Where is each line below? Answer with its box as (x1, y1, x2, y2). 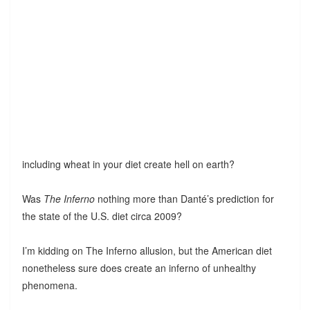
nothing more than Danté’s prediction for (94, 191, 274, 206)
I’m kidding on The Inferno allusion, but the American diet (21, 243, 272, 257)
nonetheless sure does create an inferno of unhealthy (21, 260, 256, 275)
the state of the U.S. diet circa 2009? (21, 208, 182, 223)
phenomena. (21, 277, 77, 292)
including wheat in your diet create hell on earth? (21, 156, 235, 171)
